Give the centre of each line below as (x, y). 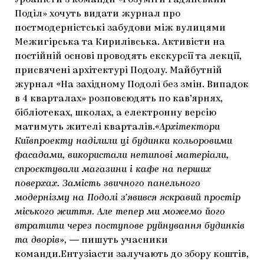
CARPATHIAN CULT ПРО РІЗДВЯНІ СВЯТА (132, 67)
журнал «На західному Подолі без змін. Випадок (132, 85)
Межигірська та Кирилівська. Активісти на (120, 42)
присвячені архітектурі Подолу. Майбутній (118, 71)
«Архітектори (187, 127)
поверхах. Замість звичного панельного (108, 184)
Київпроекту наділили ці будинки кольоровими (123, 141)
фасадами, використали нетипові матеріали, (122, 156)
